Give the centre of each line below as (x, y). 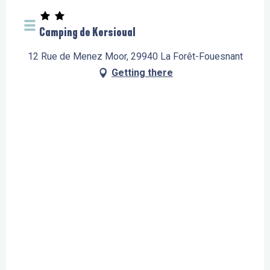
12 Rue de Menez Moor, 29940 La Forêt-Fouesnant (135, 57)
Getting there (142, 73)
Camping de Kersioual (87, 33)
